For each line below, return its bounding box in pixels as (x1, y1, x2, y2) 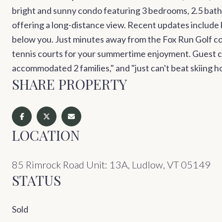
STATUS (12, 170, 61, 189)
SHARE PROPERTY (12, 75, 127, 94)
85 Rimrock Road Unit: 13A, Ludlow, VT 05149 (12, 158, 211, 170)
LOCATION (12, 125, 80, 144)
